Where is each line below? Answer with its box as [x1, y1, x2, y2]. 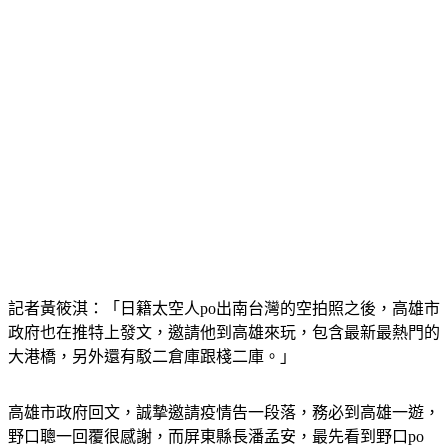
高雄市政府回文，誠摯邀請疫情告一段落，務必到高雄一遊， [8, 404, 440, 421]
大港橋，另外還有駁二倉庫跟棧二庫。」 [8, 348, 296, 365]
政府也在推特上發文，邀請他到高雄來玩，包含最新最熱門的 [8, 324, 440, 341]
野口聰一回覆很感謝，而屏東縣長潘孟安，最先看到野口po [8, 428, 424, 445]
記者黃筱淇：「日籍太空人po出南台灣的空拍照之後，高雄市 [8, 300, 440, 317]
